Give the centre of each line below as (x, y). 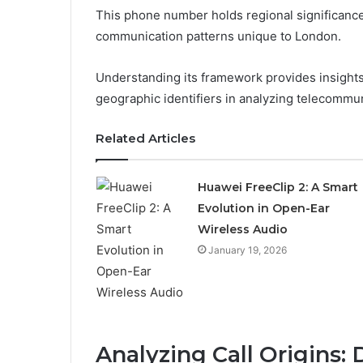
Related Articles (145, 138)
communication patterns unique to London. (218, 36)
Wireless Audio (242, 229)
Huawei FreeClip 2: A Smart (278, 187)
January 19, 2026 (247, 250)
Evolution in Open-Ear (263, 208)
